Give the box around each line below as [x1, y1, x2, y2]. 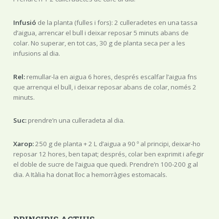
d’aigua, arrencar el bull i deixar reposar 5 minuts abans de [13, 28, 189, 37]
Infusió [13, 18, 36, 27]
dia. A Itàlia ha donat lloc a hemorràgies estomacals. [13, 170, 167, 179]
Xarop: [13, 139, 34, 148]
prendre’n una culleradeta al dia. [26, 116, 125, 125]
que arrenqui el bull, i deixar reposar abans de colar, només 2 [13, 82, 197, 91]
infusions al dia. [13, 48, 60, 58]
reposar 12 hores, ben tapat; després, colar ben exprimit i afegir [13, 149, 204, 158]
